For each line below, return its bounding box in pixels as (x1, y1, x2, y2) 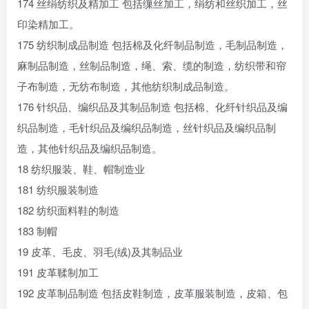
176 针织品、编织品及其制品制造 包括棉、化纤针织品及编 (17, 99, 288, 114)
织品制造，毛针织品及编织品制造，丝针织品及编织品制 (17, 120, 276, 134)
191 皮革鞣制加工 (17, 265, 99, 279)
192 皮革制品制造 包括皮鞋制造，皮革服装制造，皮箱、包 (17, 286, 288, 300)
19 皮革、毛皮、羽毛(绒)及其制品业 (17, 244, 183, 259)
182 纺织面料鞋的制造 (17, 203, 119, 217)
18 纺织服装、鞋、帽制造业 (17, 161, 145, 176)
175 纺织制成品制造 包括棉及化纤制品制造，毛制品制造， (17, 37, 288, 52)
